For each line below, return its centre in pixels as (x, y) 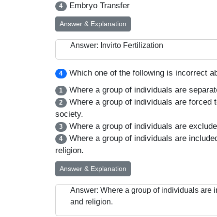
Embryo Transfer (98, 6)
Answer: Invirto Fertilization (117, 45)
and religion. (92, 202)
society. (69, 114)
